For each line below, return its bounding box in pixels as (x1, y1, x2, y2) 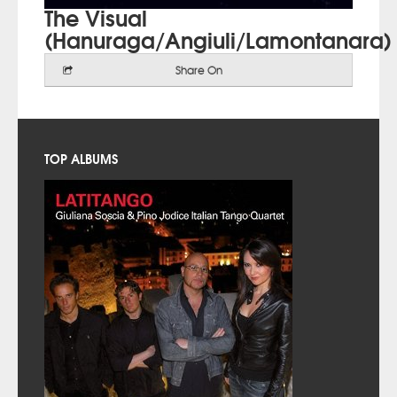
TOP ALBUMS (44, 149, 118, 168)
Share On (175, 62, 222, 78)
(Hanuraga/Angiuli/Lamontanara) (44, 22, 392, 56)
